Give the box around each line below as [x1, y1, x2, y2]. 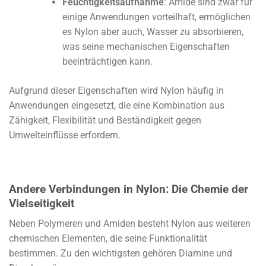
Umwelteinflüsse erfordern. [9, 129, 121, 141]
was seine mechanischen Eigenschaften [62, 41, 230, 53]
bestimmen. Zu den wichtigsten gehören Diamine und [9, 248, 232, 259]
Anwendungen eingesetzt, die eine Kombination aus [9, 100, 224, 112]
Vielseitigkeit [9, 196, 74, 210]
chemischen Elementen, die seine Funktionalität [9, 233, 207, 245]
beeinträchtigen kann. [62, 56, 153, 68]
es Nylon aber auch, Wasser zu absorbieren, [62, 26, 243, 38]
